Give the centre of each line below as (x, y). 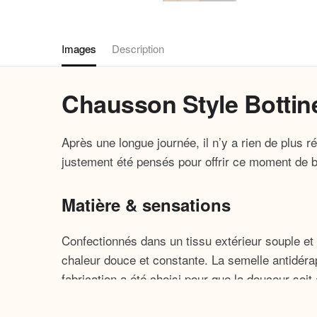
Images (79, 49)
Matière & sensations (146, 205)
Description (138, 49)
